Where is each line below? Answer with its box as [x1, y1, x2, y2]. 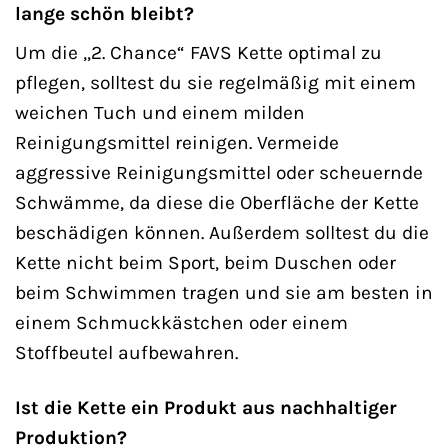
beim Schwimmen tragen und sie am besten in [15, 281, 433, 305]
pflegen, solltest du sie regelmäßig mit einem [15, 71, 416, 95]
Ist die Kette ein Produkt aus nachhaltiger [15, 396, 397, 420]
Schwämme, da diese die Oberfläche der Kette [15, 191, 419, 215]
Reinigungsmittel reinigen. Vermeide [15, 131, 339, 155]
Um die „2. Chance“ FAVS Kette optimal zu [15, 41, 382, 65]
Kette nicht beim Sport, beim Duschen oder [15, 251, 396, 275]
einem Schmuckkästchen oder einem [15, 311, 348, 335]
